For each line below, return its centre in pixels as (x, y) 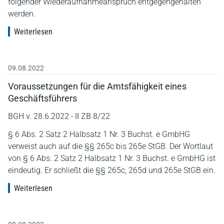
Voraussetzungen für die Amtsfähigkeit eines (97, 86)
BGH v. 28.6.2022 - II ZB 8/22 (59, 116)
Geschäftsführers (42, 98)
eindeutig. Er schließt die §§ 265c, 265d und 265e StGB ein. (112, 170)
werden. (22, 13)
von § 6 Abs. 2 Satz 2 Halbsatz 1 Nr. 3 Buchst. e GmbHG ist (112, 158)
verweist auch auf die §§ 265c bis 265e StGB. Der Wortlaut (110, 146)
